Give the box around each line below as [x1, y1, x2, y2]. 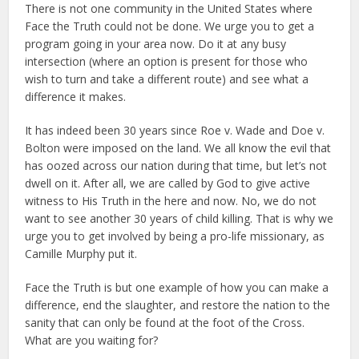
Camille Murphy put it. [25, 246, 138, 261]
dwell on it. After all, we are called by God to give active [25, 175, 311, 191]
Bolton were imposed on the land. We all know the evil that [25, 140, 332, 155]
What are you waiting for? [25, 333, 159, 348]
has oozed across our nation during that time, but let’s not [25, 158, 328, 173]
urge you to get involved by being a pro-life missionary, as [25, 228, 325, 244]
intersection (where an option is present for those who [25, 54, 309, 69]
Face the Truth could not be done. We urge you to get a [25, 18, 315, 34]
